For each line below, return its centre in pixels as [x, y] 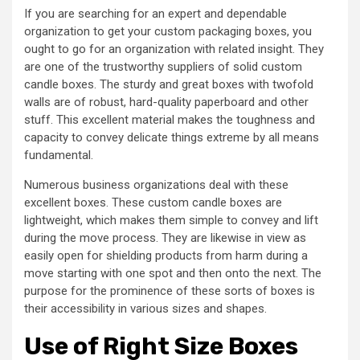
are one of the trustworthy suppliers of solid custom [163, 67]
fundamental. [59, 155]
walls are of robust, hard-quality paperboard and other [166, 102]
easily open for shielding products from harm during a [166, 256]
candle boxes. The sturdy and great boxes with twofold [169, 84]
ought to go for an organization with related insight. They [174, 49]
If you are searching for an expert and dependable [155, 14]
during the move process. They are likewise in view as [165, 238]
